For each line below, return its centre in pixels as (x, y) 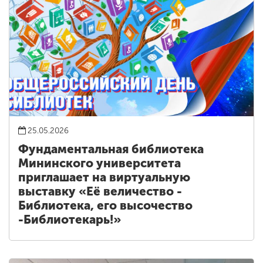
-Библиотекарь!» (70, 220)
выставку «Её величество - (100, 192)
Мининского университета (100, 163)
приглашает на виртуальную (104, 178)
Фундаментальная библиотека (111, 149)
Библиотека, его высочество (105, 206)
